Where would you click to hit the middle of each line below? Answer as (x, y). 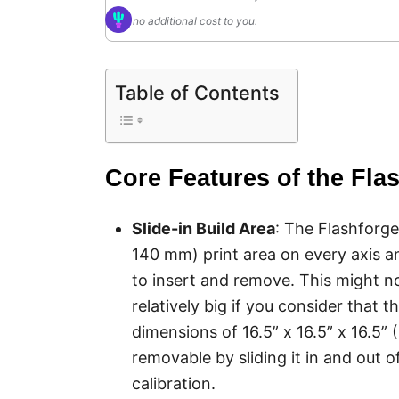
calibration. (174, 383)
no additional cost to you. (195, 21)
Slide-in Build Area (204, 228)
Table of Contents (197, 92)
